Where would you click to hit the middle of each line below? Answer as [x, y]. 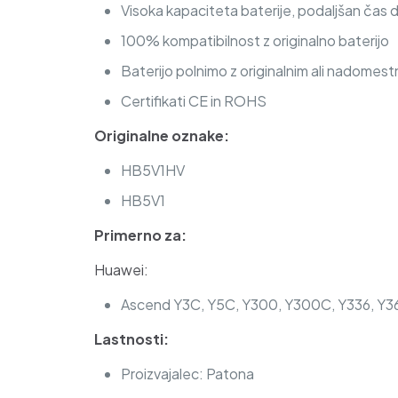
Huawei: [121, 270]
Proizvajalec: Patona [187, 374]
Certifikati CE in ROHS [193, 101]
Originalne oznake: [161, 135]
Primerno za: [140, 235]
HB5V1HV [152, 170]
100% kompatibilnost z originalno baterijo [255, 40]
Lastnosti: [131, 339]
